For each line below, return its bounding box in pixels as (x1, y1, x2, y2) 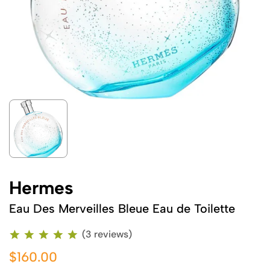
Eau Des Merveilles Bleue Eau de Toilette (9, 201, 235, 216)
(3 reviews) (82, 228, 132, 240)
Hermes (9, 177, 74, 199)
